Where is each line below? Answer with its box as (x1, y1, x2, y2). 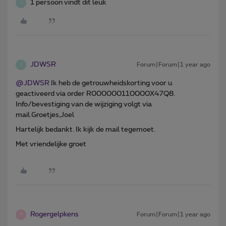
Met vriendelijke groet (16, 140, 86, 148)
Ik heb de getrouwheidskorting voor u (49, 79, 172, 87)
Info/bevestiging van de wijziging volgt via (16, 100, 152, 108)
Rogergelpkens (30, 210, 79, 218)
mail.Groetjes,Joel (16, 111, 74, 119)
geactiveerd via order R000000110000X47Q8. (16, 90, 175, 97)
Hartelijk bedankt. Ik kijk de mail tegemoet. (16, 126, 155, 133)
